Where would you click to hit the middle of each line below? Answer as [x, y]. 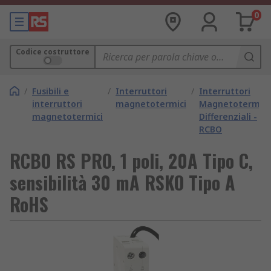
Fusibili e [51, 91]
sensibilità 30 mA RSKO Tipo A [122, 182]
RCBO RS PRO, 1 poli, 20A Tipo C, [131, 161]
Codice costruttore [53, 52]
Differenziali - [228, 116]
